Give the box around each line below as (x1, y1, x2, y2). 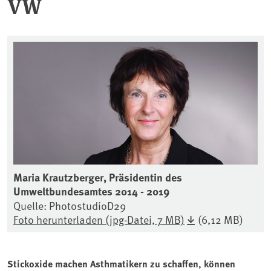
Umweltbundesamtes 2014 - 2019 (13, 183, 169, 199)
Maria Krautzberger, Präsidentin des (13, 169, 182, 185)
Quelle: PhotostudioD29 (13, 197, 126, 213)
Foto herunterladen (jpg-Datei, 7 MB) (13, 211, 184, 227)
